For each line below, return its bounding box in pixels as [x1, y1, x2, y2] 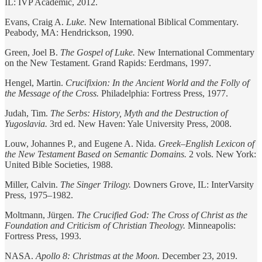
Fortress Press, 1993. [5, 230, 81, 241]
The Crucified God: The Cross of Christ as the [77, 209, 247, 220]
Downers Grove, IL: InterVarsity [131, 179, 254, 189]
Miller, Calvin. [5, 179, 60, 189]
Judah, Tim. [5, 108, 50, 118]
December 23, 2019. [160, 250, 237, 261]
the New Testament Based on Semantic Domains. [5, 149, 187, 159]
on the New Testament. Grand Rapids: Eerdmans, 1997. [5, 57, 211, 68]
